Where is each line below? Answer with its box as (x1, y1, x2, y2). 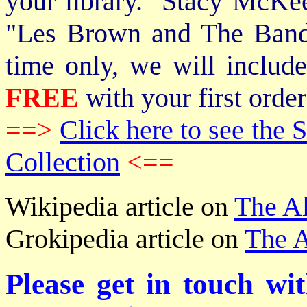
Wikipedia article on (5, 191, 234, 222)
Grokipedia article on (5, 223, 245, 254)
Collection (5, 147, 120, 177)
